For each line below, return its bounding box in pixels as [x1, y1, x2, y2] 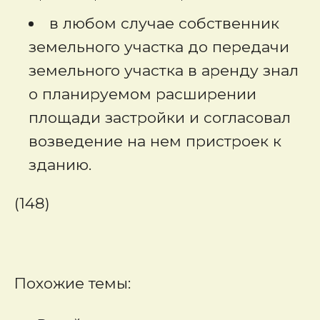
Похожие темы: [14, 274, 131, 293]
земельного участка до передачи [29, 38, 289, 56]
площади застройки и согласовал [29, 109, 291, 126]
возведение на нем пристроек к [29, 132, 281, 150]
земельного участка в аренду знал [29, 61, 299, 79]
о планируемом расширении [29, 85, 256, 103]
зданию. [29, 156, 91, 174]
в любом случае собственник [49, 14, 279, 32]
